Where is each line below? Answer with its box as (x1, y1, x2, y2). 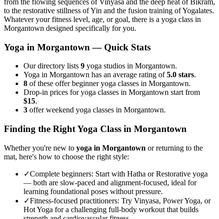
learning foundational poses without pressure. (23, 187, 163, 196)
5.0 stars (167, 70, 194, 79)
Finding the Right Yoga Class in (4, 124, 134, 134)
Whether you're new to (4, 143, 76, 152)
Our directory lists (23, 62, 81, 70)
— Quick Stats (90, 42, 151, 52)
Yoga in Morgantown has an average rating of (23, 70, 167, 79)
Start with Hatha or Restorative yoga (95, 169, 208, 178)
